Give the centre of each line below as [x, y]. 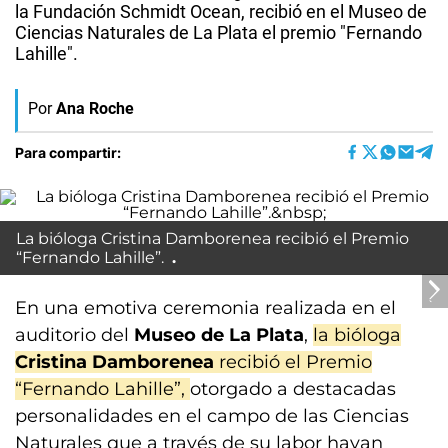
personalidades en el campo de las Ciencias [212, 416]
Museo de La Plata [219, 335]
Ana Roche [95, 108]
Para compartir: [68, 152]
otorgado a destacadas [293, 389]
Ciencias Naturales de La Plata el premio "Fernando [218, 32]
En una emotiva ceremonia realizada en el [205, 308]
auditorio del [74, 335]
